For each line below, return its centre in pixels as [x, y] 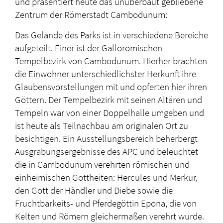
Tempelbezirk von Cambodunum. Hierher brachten [111, 60]
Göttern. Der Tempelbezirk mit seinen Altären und [109, 99]
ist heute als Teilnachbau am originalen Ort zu [102, 125]
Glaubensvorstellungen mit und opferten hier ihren [111, 86]
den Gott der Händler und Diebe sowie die [94, 190]
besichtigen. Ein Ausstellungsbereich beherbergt [106, 138]
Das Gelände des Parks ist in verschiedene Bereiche [111, 35]
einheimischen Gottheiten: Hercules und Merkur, [106, 177]
